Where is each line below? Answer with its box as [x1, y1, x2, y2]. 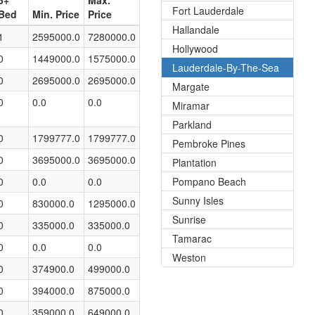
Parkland [172, 117, 212, 131]
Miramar [172, 98, 210, 112]
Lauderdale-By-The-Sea [172, 60, 279, 75]
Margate [172, 79, 210, 94]
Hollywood [172, 41, 218, 56]
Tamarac [172, 231, 212, 245]
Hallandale [172, 22, 219, 37]
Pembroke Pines [172, 136, 245, 150]
